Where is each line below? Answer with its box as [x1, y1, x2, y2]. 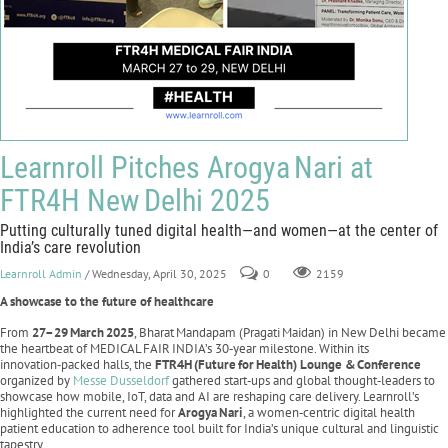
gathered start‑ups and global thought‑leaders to [172, 372, 435, 389]
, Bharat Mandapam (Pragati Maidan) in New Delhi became [134, 324, 446, 341]
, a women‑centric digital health [243, 404, 415, 421]
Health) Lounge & [254, 356, 356, 373]
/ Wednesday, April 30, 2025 [85, 266, 227, 281]
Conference [356, 356, 421, 373]
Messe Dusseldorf [73, 372, 172, 389]
